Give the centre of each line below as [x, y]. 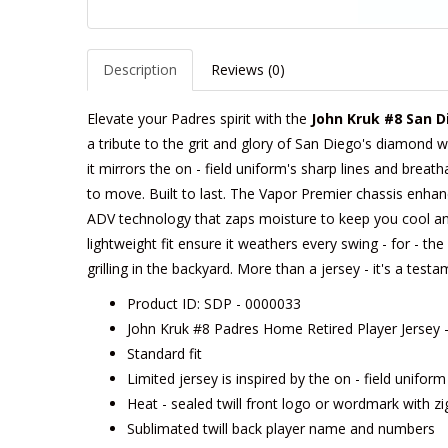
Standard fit [164, 353]
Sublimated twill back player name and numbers [281, 428]
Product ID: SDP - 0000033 [214, 303]
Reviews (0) [248, 69]
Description [140, 69]
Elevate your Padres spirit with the [199, 118]
